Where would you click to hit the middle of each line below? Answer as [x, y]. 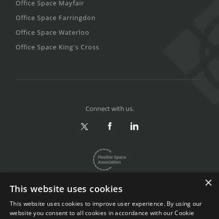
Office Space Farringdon [56, 18]
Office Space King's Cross [57, 47]
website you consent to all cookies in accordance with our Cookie [102, 213]
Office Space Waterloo [53, 33]
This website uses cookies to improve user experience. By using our [106, 204]
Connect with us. [109, 109]
